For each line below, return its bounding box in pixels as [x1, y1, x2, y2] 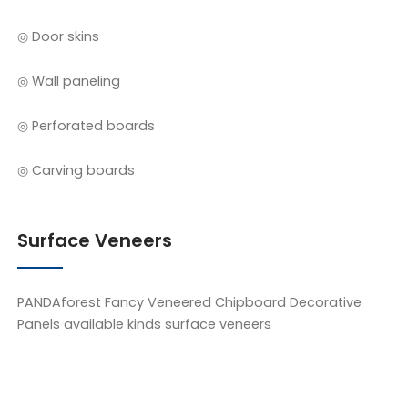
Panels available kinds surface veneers [17, 315, 272, 334]
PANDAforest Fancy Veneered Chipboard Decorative [17, 293, 362, 312]
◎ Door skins [17, 27, 100, 46]
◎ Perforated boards [17, 117, 156, 136]
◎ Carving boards [17, 161, 136, 180]
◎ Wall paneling [17, 72, 121, 91]
